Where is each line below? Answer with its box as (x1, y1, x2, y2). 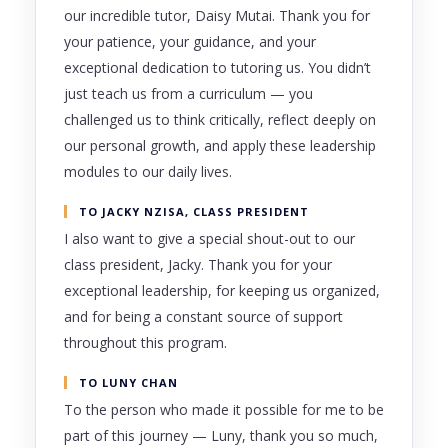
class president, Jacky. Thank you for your (64, 254, 332, 274)
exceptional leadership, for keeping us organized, (64, 280, 380, 300)
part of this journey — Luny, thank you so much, (64, 425, 378, 445)
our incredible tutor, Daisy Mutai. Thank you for (64, 5, 370, 25)
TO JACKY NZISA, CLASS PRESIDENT (79, 203, 309, 219)
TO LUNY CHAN (79, 374, 178, 390)
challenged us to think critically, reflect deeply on (64, 109, 376, 129)
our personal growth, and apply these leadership (64, 135, 376, 155)
